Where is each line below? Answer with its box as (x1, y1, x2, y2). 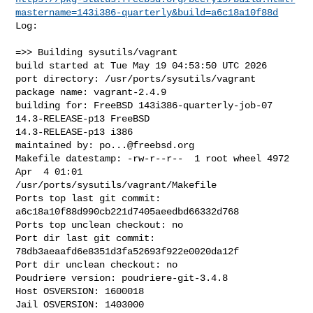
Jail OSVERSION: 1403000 (15, 298, 145, 310)
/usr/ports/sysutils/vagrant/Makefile (15, 179, 217, 191)
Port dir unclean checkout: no (15, 259, 178, 270)
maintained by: (15, 139, 100, 151)
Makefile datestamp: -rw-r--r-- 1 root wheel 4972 (15, 152, 290, 164)
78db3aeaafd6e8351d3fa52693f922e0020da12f (15, 245, 240, 257)
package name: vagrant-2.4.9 (15, 86, 167, 98)
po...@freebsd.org (99, 139, 195, 151)
